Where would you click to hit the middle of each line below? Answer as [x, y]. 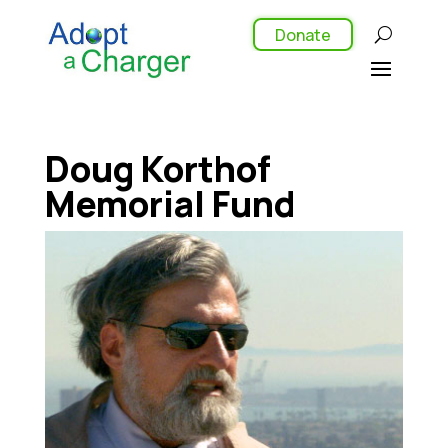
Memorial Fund [169, 203]
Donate [302, 34]
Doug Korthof [157, 168]
